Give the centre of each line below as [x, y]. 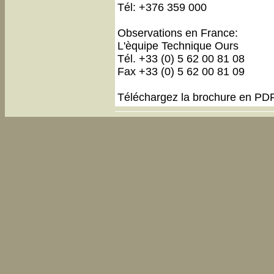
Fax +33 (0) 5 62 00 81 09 [181, 72]
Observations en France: [178, 33]
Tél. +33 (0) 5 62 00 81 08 [181, 59]
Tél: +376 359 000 [162, 7]
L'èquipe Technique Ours [178, 46]
